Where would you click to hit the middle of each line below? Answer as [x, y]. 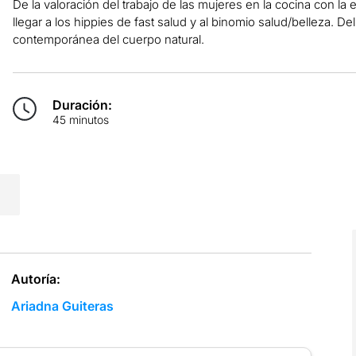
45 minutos [80, 119]
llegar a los [43, 21]
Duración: [82, 104]
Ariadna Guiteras [62, 306]
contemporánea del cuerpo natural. [108, 39]
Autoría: [35, 279]
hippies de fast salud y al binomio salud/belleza [202, 21]
